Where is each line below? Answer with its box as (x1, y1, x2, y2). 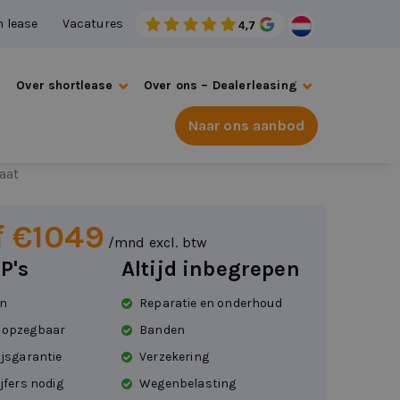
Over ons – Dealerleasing (143, 78, 297, 93)
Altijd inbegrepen (121, 256, 300, 281)
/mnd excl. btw (107, 234, 208, 251)
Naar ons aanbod (187, 117, 304, 134)
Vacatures (62, 16, 124, 31)
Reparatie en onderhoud (139, 296, 282, 311)
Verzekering (139, 349, 209, 364)
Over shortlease (16, 78, 113, 93)
